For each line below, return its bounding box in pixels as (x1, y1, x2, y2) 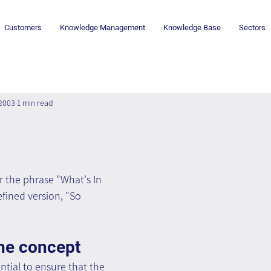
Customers (4, 23, 42, 33)
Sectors (239, 23, 266, 33)
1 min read (17, 97, 53, 108)
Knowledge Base (163, 23, 221, 33)
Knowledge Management (60, 23, 146, 33)
